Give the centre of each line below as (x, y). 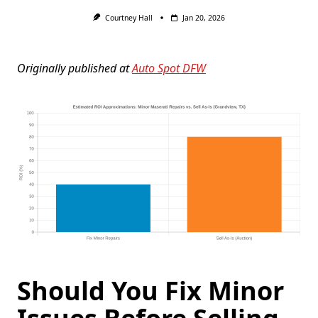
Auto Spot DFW (169, 68)
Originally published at (75, 68)
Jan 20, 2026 (203, 18)
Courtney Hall (128, 18)
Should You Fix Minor (150, 291)
